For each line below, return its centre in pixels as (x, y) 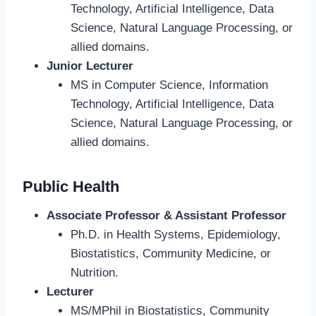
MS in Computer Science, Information (169, 85)
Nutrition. (95, 273)
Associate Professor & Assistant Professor (166, 216)
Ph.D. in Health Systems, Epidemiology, (176, 235)
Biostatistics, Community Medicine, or (171, 254)
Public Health (71, 187)
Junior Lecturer (90, 66)
